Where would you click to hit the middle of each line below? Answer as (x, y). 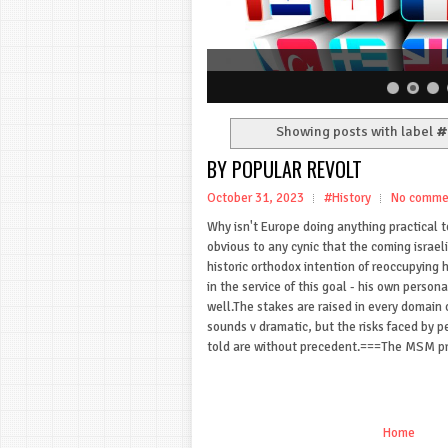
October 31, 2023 (255, 197)
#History (347, 197)
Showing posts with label (356, 132)
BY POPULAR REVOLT (284, 168)
